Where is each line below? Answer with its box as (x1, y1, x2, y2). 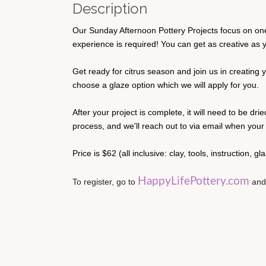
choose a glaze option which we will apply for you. (72, 80, 259, 90)
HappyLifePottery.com (138, 176, 249, 187)
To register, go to (72, 177, 138, 186)
